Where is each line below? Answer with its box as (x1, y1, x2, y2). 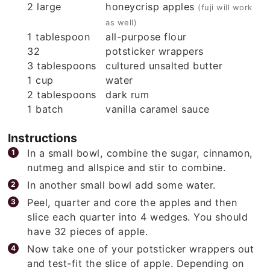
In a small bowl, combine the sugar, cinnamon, (27, 142, 253, 155)
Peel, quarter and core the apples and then (27, 192, 237, 204)
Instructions (8, 126, 78, 141)
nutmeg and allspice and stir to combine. (27, 157, 226, 169)
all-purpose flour (105, 27, 187, 39)
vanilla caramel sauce (105, 99, 210, 111)
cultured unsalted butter (105, 55, 223, 68)
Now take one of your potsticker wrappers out (27, 238, 254, 251)
